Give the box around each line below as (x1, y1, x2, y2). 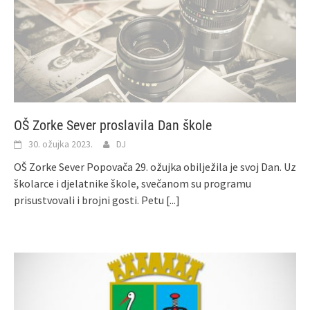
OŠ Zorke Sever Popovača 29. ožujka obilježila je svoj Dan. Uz (14, 160, 296, 174)
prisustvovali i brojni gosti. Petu (14, 193, 166, 208)
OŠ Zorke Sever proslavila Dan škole (14, 117, 212, 134)
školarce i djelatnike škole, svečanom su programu (14, 176, 251, 191)
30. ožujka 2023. (28, 138, 93, 151)
